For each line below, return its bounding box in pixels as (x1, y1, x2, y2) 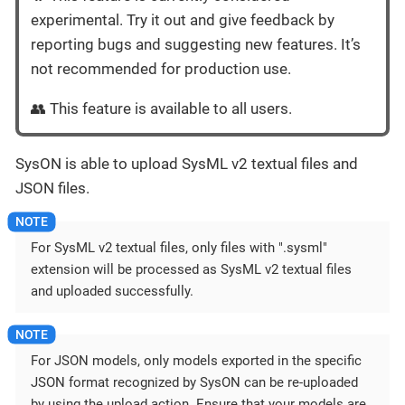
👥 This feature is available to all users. (31, 99, 292, 118)
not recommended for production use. (31, 59, 291, 78)
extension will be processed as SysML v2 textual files (31, 261, 352, 278)
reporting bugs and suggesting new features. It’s (31, 34, 361, 53)
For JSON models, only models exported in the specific (31, 353, 362, 370)
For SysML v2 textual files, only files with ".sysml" (31, 240, 327, 257)
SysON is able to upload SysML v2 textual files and (15, 154, 358, 173)
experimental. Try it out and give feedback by (31, 10, 334, 29)
